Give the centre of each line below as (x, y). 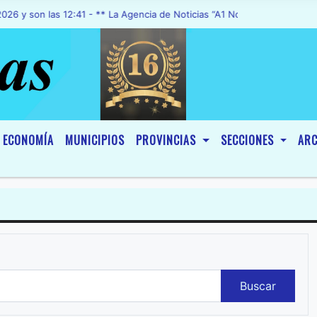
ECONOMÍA (28, 140)
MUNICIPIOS (95, 140)
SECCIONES (249, 140)
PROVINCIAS (168, 140)
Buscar (258, 286)
